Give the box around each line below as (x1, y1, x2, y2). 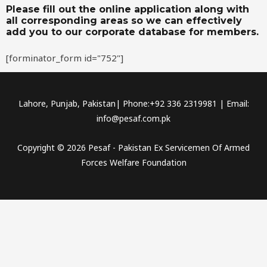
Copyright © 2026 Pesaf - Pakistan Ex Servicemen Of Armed (17, 142, 250, 153)
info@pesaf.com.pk (97, 112, 170, 124)
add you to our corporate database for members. (6, 26, 259, 38)
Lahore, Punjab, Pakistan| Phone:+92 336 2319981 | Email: (18, 97, 249, 109)
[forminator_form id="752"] (6, 51, 123, 64)
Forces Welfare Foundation (80, 157, 187, 168)
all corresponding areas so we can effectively (6, 14, 242, 26)
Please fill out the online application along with (6, 3, 249, 15)
